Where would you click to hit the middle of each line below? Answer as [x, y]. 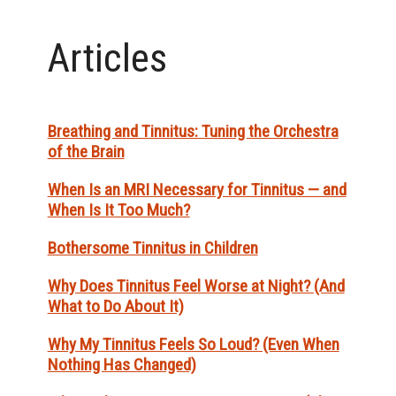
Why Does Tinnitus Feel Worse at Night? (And [196, 286]
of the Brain [86, 152]
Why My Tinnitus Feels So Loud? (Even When [193, 345]
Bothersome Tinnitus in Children [152, 248]
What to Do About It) [115, 307]
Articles [107, 58]
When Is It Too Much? [118, 210]
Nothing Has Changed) [122, 365]
